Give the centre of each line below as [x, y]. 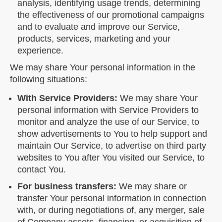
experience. [40, 51]
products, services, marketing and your [94, 39]
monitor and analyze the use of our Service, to [108, 122]
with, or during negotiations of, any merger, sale [111, 210]
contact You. [42, 170]
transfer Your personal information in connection [112, 198]
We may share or [152, 187]
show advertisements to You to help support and [112, 134]
